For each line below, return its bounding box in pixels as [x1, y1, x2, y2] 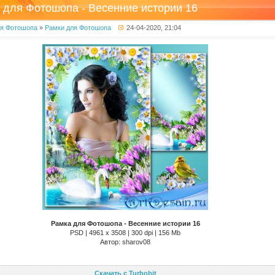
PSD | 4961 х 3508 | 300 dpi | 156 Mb [70, 229, 180, 236]
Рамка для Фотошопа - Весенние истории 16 [50, 220, 200, 227]
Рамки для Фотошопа [45, 24, 111, 31]
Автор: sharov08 [100, 238, 150, 246]
